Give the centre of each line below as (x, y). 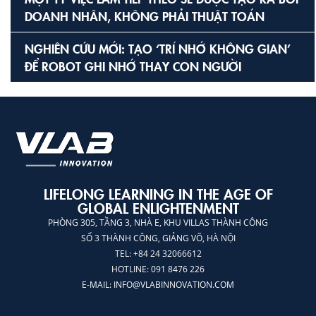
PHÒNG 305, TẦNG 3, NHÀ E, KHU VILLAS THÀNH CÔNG (158, 222)
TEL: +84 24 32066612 (158, 253)
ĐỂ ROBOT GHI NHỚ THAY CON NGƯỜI (133, 66)
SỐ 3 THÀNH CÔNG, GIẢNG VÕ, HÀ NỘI (158, 238)
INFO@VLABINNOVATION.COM (174, 284)
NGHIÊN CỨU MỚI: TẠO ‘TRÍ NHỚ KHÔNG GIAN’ (158, 48)
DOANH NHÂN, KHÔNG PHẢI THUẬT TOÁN (145, 16)
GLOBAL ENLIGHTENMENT (158, 207)
